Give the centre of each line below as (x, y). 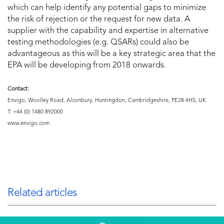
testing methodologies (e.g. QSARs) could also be (98, 43)
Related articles (42, 193)
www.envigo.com (28, 124)
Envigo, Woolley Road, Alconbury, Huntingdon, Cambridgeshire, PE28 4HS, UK (107, 101)
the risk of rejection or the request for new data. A (99, 20)
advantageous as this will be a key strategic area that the (111, 54)
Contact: (18, 89)
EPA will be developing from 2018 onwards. (87, 66)
